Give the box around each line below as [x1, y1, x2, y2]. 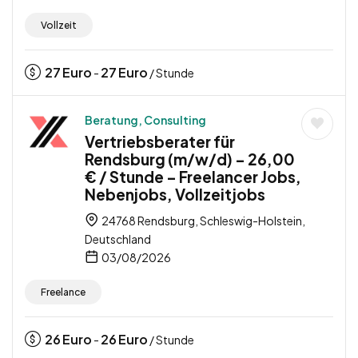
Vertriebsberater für [85, 132, 235, 152]
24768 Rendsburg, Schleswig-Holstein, [100, 213, 305, 229]
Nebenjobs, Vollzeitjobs [85, 185, 265, 205]
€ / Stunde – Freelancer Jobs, [85, 167, 301, 187]
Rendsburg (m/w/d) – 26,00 [85, 149, 295, 169]
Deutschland [85, 232, 151, 247]
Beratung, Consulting [85, 113, 206, 128]
